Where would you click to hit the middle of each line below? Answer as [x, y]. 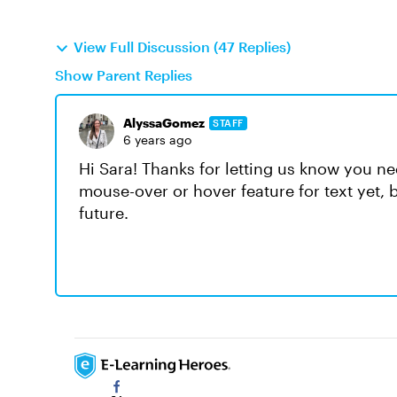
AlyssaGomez [164, 123]
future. [104, 213]
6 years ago [157, 140]
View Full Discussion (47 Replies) [182, 47]
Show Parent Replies [124, 75]
